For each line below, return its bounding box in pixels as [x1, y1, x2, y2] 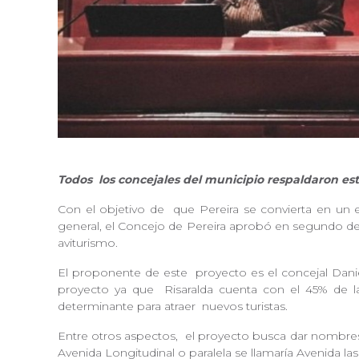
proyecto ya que [58, 282, 159, 297]
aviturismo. [58, 236, 124, 251]
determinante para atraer [58, 299, 199, 314]
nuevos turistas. [202, 299, 297, 314]
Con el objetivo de [58, 202, 169, 217]
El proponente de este [58, 265, 192, 280]
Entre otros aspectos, [58, 329, 182, 344]
